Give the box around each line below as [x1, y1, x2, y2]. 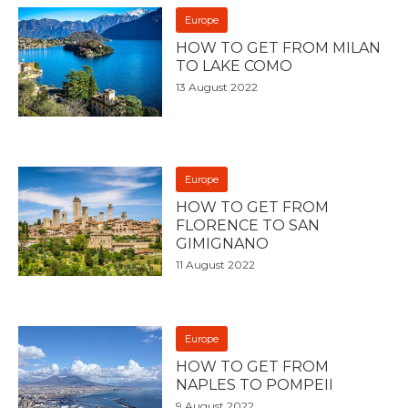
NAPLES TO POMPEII [176, 375, 334, 393]
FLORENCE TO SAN [176, 216, 321, 234]
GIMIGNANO [176, 234, 270, 252]
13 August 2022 [176, 79, 259, 94]
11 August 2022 [176, 257, 256, 271]
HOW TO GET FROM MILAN [176, 38, 382, 56]
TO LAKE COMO [176, 56, 293, 75]
